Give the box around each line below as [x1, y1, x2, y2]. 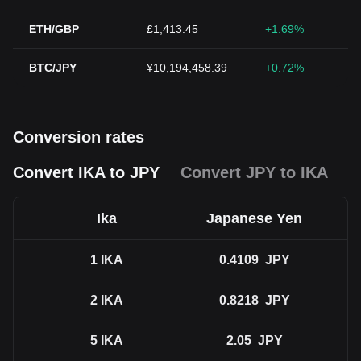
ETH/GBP [29, 23, 79, 35]
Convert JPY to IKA [180, 164, 328, 181]
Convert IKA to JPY [13, 164, 160, 181]
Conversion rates [13, 128, 144, 146]
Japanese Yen [206, 210, 302, 226]
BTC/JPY [29, 61, 77, 74]
